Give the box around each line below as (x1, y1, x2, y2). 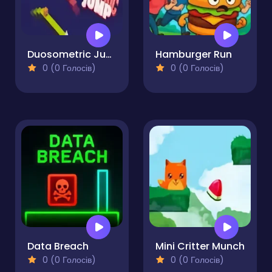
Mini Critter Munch (155, 239, 245, 254)
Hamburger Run (155, 47, 232, 62)
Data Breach (27, 239, 89, 254)
